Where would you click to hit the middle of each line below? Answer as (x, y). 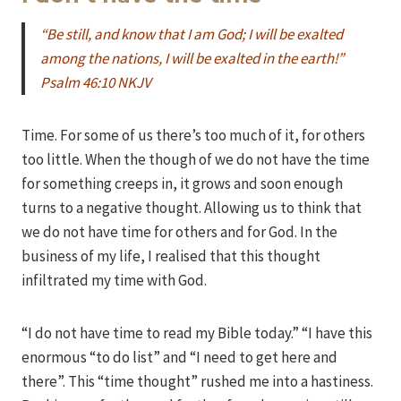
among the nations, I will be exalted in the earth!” (192, 59)
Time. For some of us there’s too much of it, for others (193, 136)
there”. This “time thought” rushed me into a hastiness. (197, 382)
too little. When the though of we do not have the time (196, 160)
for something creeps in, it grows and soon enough (182, 184)
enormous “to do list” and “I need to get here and (179, 358)
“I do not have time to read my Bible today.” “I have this (197, 333)
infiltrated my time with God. (114, 281)
